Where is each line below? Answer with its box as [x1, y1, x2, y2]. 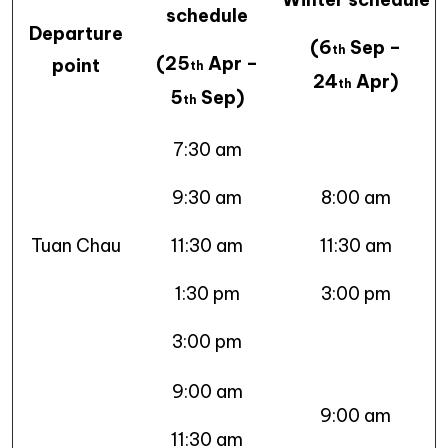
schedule [166, 3, 248, 27]
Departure [28, 21, 123, 45]
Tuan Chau [30, 233, 121, 257]
